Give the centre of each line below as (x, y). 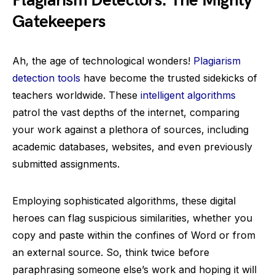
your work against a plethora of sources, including (130, 130)
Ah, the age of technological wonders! (103, 61)
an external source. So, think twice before (111, 252)
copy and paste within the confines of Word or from (134, 235)
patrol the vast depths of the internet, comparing (126, 112)
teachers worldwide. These (76, 95)
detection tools (46, 78)
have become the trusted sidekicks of (169, 78)
